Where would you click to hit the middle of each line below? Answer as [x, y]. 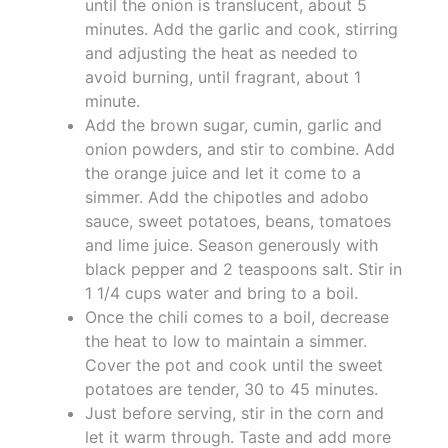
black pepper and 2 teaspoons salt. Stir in [243, 269]
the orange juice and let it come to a [223, 173]
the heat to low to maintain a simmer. [226, 341]
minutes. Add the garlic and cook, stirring [241, 29]
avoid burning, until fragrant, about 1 [223, 77]
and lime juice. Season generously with [231, 245]
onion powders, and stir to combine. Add [240, 149]
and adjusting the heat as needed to [221, 53]
